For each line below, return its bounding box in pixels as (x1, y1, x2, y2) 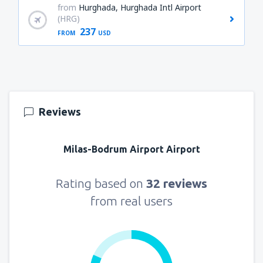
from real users (90, 194, 173, 208)
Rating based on (56, 176, 146, 191)
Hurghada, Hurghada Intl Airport (78, 2, 201, 13)
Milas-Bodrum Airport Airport (63, 144, 200, 155)
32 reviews (146, 176, 207, 191)
